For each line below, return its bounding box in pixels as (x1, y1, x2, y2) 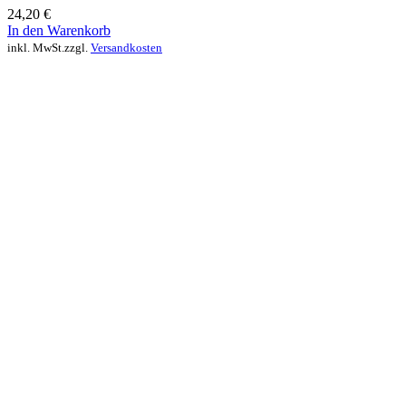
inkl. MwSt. (7, 40, 64, 54)
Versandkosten (91, 40, 162, 54)
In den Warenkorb (7, 22, 111, 38)
